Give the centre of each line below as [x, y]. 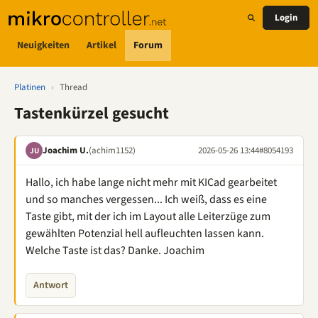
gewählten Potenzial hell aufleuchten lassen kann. [145, 234]
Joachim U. [66, 150]
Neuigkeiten [43, 45]
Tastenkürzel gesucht [92, 113]
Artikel [102, 45]
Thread [73, 87]
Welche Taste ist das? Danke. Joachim [115, 251]
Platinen [30, 87]
